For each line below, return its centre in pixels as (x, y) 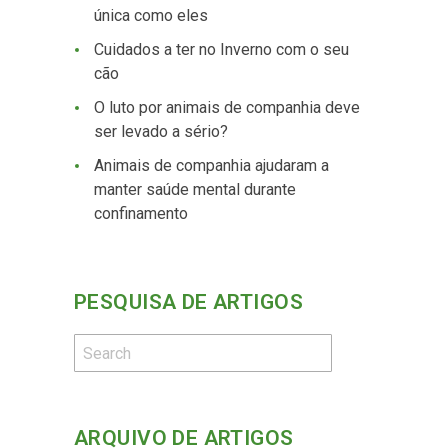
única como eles (151, 15)
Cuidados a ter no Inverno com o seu (221, 49)
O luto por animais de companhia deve (227, 107)
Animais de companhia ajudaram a (211, 165)
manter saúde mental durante (195, 189)
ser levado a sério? (161, 131)
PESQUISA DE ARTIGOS (188, 302)
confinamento (141, 213)
